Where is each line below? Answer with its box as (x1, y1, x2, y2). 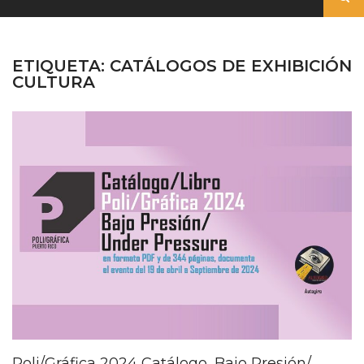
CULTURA (12, 72, 95, 92)
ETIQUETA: (12, 56, 110, 76)
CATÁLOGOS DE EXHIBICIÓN (110, 56, 352, 76)
